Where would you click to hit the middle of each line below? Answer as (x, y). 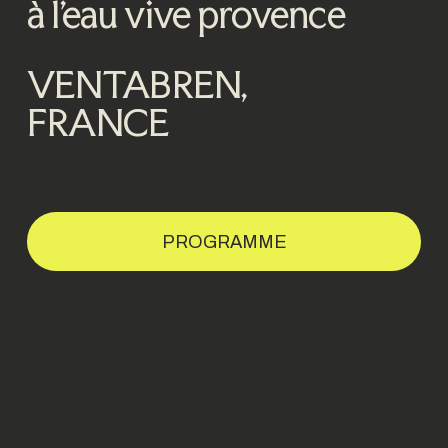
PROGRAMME (224, 241)
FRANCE (98, 122)
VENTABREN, (136, 84)
